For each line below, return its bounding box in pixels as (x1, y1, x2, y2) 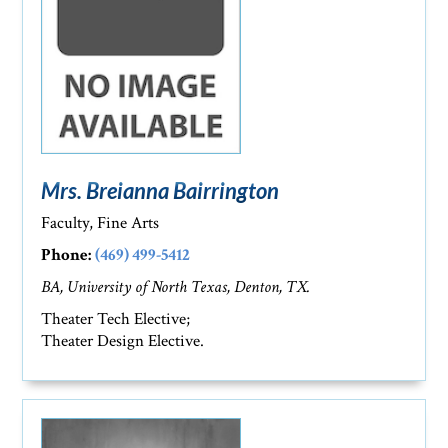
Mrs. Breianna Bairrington (41, 176, 280, 204)
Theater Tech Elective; (41, 307, 191, 330)
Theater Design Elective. (41, 329, 205, 352)
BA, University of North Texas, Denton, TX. (41, 275, 311, 298)
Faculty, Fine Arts (41, 211, 160, 234)
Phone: (41, 243, 92, 266)
